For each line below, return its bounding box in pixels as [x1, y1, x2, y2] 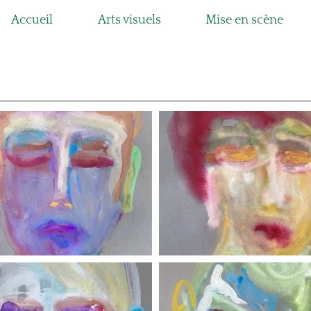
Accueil [10, 13, 53, 27]
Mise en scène [205, 13, 283, 27]
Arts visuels [97, 13, 161, 27]
